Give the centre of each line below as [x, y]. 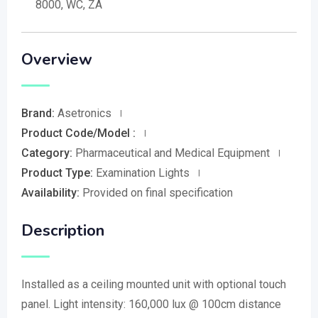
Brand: [39, 113]
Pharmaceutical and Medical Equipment [174, 153]
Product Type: [59, 172]
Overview [57, 59]
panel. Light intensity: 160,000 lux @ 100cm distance [151, 304]
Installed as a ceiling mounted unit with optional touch [154, 284]
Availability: [52, 192]
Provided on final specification [158, 192]
